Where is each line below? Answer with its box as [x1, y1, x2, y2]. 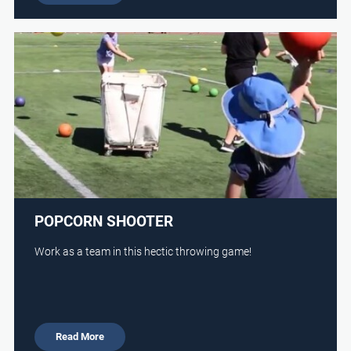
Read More [56, 329, 105, 344]
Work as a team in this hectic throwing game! [34, 243, 252, 259]
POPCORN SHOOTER [34, 211, 174, 231]
